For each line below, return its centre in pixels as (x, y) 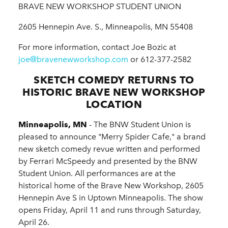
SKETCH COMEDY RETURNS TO (114, 80)
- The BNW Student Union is (139, 125)
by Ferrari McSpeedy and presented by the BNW (108, 161)
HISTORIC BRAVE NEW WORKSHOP (114, 92)
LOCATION (114, 105)
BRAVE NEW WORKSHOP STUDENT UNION (100, 7)
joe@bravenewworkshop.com (73, 60)
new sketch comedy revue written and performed (109, 149)
